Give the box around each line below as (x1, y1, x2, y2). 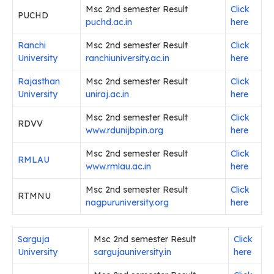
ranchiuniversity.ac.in (86, 53, 169, 64)
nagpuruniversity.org (86, 197, 169, 209)
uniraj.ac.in (86, 89, 129, 100)
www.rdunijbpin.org (86, 125, 163, 136)
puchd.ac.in (86, 17, 132, 28)
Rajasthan (18, 76, 60, 87)
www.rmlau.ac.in (86, 161, 151, 172)
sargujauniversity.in (94, 246, 171, 258)
